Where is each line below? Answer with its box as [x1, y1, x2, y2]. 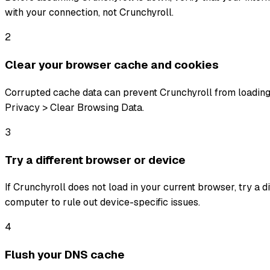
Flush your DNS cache [5, 247, 125, 263]
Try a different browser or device [5, 152, 186, 168]
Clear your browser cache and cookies [5, 57, 219, 73]
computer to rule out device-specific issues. [5, 196, 200, 209]
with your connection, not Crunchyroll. [5, 6, 174, 19]
